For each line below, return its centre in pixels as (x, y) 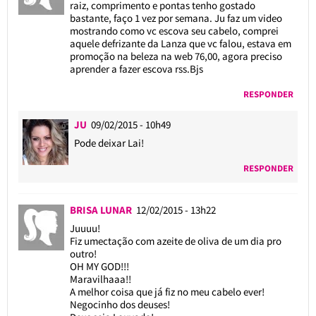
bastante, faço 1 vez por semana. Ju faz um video (176, 18)
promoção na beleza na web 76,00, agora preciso (176, 56)
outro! (83, 253)
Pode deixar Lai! (109, 142)
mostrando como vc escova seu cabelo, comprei (174, 30)
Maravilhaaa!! (100, 279)
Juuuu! (85, 228)
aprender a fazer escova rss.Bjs (136, 68)
